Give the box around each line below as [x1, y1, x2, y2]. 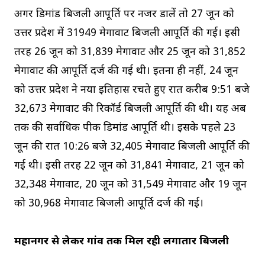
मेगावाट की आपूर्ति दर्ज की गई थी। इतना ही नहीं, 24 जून [14, 64, 238, 79]
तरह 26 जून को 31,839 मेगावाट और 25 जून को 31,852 [14, 46, 245, 60]
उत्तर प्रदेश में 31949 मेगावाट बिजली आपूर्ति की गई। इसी [14, 27, 240, 41]
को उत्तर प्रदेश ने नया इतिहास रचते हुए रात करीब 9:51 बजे [14, 83, 250, 98]
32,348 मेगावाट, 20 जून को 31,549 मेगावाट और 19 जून [14, 178, 247, 192]
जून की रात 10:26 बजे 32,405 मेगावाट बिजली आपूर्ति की [14, 140, 250, 154]
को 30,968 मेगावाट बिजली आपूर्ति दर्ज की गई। [14, 197, 203, 211]
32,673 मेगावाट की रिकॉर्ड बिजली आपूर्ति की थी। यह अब [14, 102, 246, 117]
